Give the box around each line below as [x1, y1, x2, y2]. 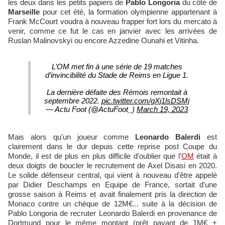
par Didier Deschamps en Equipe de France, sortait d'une [8, 180, 217, 189]
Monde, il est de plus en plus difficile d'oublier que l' [8, 152, 181, 161]
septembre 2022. [44, 96, 101, 105]
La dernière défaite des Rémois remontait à [46, 88, 187, 97]
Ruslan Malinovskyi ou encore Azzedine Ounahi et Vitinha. [8, 36, 199, 45]
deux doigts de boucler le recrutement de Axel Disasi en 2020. [8, 161, 217, 170]
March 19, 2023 [137, 105, 188, 114]
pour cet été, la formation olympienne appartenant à [40, 8, 217, 17]
